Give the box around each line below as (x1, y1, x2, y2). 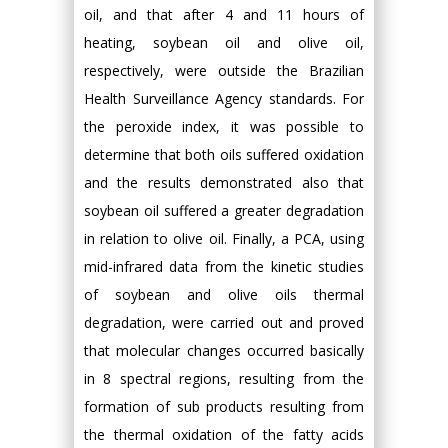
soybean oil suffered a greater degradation (84, 201, 364, 220)
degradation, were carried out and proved (84, 313, 364, 332)
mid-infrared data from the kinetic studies (84, 257, 364, 276)
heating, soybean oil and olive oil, (84, 33, 364, 52)
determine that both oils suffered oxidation (84, 145, 364, 164)
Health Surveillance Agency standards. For (84, 89, 364, 108)
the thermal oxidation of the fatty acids (84, 425, 364, 444)
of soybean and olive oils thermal (84, 285, 364, 304)
